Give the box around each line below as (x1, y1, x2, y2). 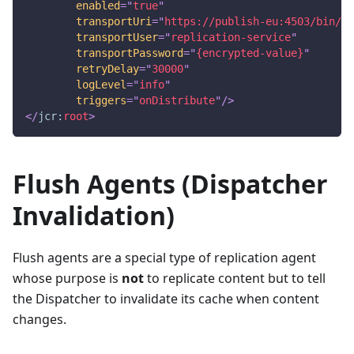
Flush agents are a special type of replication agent (13, 248, 316, 266)
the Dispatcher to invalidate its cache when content (13, 289, 319, 307)
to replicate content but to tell (144, 269, 326, 287)
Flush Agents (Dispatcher (13, 166, 328, 201)
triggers (76, 93, 126, 107)
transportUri (76, 14, 152, 28)
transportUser (76, 30, 158, 43)
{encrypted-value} (196, 46, 303, 59)
